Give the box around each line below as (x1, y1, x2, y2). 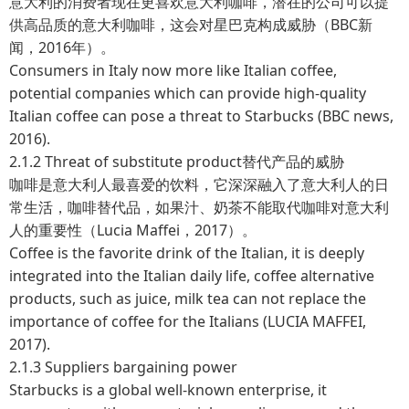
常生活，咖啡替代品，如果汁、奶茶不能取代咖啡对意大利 (9, 196, 389, 217)
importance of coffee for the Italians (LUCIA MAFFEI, (9, 310, 366, 331)
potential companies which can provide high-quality (9, 82, 366, 103)
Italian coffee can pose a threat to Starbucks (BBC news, (9, 105, 393, 126)
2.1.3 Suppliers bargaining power (9, 356, 241, 377)
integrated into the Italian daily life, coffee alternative (9, 265, 374, 286)
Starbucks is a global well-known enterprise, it (9, 379, 327, 400)
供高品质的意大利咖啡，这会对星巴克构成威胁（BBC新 (9, 14, 372, 35)
